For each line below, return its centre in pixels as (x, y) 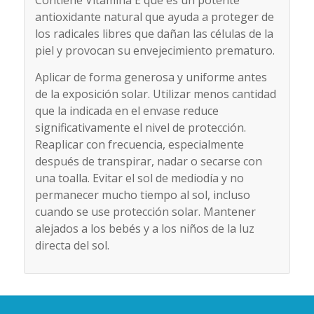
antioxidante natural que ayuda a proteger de (154, 16)
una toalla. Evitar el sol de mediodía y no (139, 178)
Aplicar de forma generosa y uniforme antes (151, 77)
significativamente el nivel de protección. (140, 127)
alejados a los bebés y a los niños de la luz (144, 228)
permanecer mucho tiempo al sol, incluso (142, 194)
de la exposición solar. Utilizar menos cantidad (155, 94)
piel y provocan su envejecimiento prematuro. (155, 50)
